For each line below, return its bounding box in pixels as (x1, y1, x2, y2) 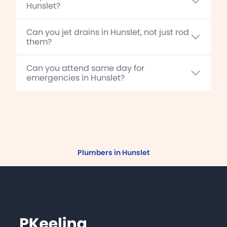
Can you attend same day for (26, 62, 144, 74)
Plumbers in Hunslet (78, 147, 149, 158)
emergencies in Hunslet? (26, 71, 125, 84)
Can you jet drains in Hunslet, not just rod (26, 26, 189, 38)
